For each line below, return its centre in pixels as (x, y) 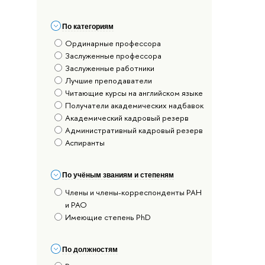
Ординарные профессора (113, 43)
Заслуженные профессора (114, 56)
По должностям (90, 249)
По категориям (88, 26)
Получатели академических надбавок (135, 106)
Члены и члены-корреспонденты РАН (134, 192)
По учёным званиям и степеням (118, 175)
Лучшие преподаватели (109, 81)
